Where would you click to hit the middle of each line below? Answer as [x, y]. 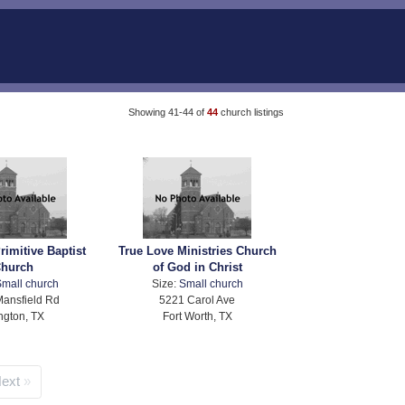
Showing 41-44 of [167, 112]
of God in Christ [197, 268]
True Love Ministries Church [197, 251]
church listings [252, 112]
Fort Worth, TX [197, 316]
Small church [211, 284]
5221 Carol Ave [198, 300]
